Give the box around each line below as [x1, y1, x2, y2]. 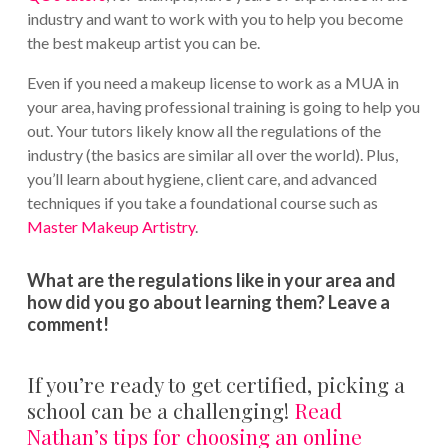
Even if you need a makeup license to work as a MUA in [26, 72, 399, 92]
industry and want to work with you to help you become [26, 8, 403, 28]
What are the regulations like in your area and [26, 268, 396, 291]
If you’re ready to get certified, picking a [26, 369, 405, 398]
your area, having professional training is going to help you [26, 96, 420, 116]
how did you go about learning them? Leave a [26, 290, 390, 313]
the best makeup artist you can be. [26, 32, 260, 52]
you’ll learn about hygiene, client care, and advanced [26, 168, 377, 188]
